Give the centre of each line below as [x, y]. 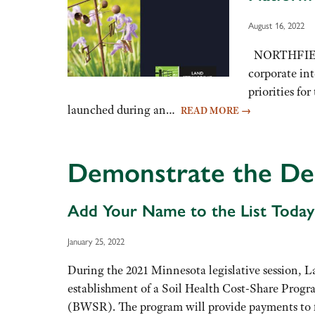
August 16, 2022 [276, 25]
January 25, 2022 [96, 241]
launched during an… [124, 109]
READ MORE [211, 110]
